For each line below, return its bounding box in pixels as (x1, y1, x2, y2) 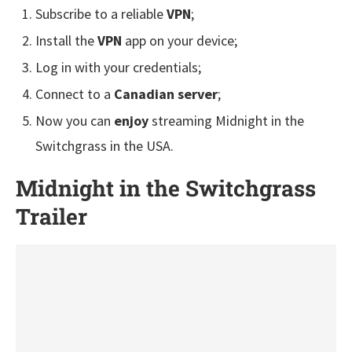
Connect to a (35, 84, 114, 103)
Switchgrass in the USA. (35, 136, 174, 155)
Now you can (35, 111, 114, 130)
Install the (35, 31, 97, 49)
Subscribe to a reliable (35, 4, 167, 23)
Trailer (16, 201, 87, 231)
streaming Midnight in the (148, 111, 304, 130)
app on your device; (122, 31, 237, 49)
